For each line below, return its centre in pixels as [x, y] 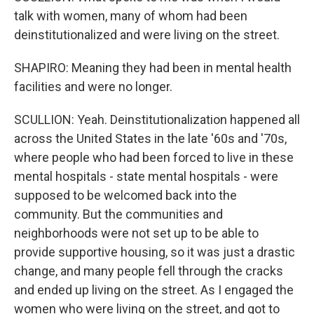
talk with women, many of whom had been [131, 16]
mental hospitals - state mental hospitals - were [146, 176]
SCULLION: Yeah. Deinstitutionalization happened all [157, 120]
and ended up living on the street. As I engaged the [154, 290]
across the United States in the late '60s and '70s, [150, 138]
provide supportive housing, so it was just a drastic [155, 252]
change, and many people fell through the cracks [149, 271]
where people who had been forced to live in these [154, 157]
